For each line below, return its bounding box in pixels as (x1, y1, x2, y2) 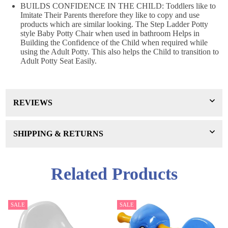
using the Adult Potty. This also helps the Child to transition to (20, 47, 219, 56)
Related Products (50, 164, 178, 183)
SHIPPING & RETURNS (13, 129, 103, 138)
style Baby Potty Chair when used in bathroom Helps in (20, 28, 199, 38)
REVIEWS (13, 98, 52, 107)
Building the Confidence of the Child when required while (20, 38, 208, 47)
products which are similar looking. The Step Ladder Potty (20, 19, 208, 28)
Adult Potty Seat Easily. (20, 56, 97, 65)
